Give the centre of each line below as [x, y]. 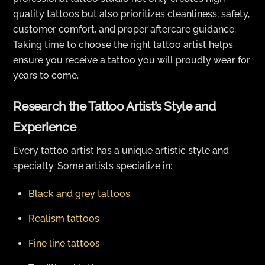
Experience [45, 127]
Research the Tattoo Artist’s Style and [114, 106]
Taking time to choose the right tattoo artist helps [123, 45]
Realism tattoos [64, 219]
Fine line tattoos [64, 244]
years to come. [46, 76]
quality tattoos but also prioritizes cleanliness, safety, [132, 14]
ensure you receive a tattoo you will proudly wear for [132, 60]
